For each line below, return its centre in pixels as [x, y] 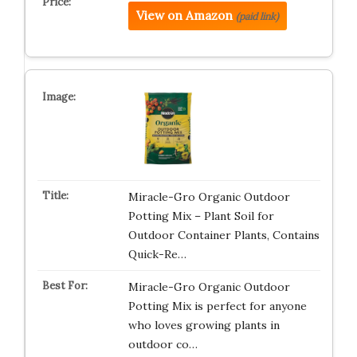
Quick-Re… [157, 254]
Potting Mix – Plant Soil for [201, 216]
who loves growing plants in [204, 325]
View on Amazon [184, 16]
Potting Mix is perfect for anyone [217, 306]
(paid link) [257, 16]
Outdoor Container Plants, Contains [224, 235]
